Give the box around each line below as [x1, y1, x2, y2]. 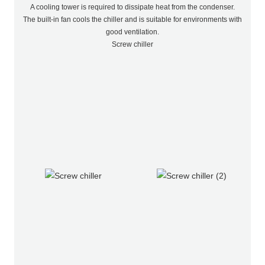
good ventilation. [106, 27, 159, 36]
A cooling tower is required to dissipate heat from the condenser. [30, 2, 235, 11]
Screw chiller [112, 40, 153, 49]
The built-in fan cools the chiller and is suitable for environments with [23, 15, 242, 24]
